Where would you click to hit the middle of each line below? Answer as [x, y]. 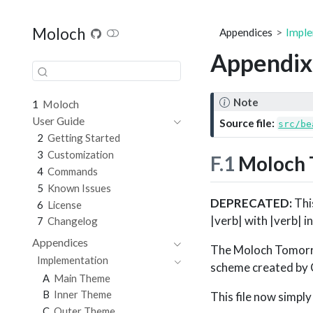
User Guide [58, 120]
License [65, 204]
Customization [81, 155]
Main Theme [82, 278]
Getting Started [84, 138]
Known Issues [80, 188]
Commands [73, 172]
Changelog [73, 221]
